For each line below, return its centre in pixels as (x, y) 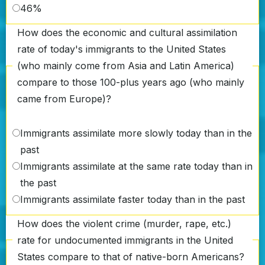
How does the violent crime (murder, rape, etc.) (124, 223)
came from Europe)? (64, 99)
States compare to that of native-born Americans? (131, 256)
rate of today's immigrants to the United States (122, 49)
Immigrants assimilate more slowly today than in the (136, 133)
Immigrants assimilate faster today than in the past (132, 199)
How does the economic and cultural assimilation (127, 33)
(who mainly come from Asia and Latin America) (126, 66)
